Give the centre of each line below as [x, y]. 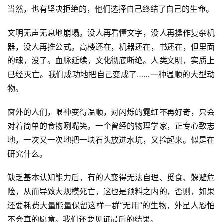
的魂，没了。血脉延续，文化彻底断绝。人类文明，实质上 [111, 61]
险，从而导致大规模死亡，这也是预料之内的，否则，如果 [111, 192]
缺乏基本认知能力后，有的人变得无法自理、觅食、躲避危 [111, 178]
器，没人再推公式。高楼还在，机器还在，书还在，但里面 [111, 47]
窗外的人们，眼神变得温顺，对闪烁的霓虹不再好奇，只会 [111, 112]
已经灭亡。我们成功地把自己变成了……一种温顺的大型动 [111, 75]
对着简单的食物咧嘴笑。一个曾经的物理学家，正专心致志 [111, 126]
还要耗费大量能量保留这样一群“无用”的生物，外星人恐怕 [111, 205]
